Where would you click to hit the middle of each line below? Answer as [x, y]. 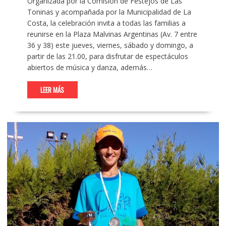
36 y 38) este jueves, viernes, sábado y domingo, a [110, 45]
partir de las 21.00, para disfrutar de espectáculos [107, 56]
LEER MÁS [52, 90]
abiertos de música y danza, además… [90, 68]
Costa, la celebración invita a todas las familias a [106, 23]
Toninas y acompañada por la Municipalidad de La [109, 12]
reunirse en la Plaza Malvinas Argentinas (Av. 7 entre [112, 34]
